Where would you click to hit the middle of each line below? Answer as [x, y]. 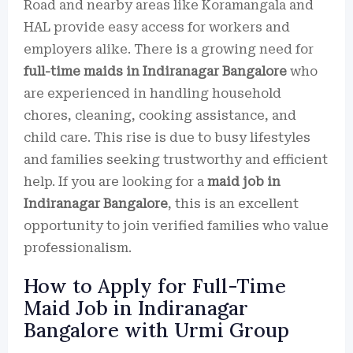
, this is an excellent [233, 204]
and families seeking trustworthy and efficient [176, 160]
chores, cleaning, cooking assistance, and [160, 115]
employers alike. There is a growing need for [169, 49]
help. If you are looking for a [115, 182]
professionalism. [78, 248]
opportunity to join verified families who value [176, 226]
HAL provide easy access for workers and [157, 27]
